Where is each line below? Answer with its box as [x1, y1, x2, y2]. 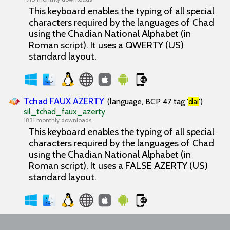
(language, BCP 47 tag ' [107, 97, 188, 106]
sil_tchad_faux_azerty [24, 107, 105, 117]
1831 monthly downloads [24, 116, 91, 124]
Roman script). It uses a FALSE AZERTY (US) [29, 160, 208, 171]
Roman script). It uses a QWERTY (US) [29, 39, 184, 51]
